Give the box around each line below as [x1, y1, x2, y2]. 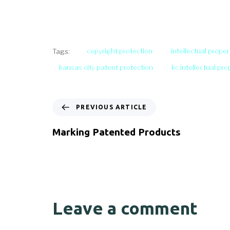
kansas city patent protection [59, 63, 153, 71]
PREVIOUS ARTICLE [76, 103, 147, 110]
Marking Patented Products [52, 126, 181, 138]
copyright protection [86, 47, 152, 55]
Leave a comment [52, 198, 198, 218]
